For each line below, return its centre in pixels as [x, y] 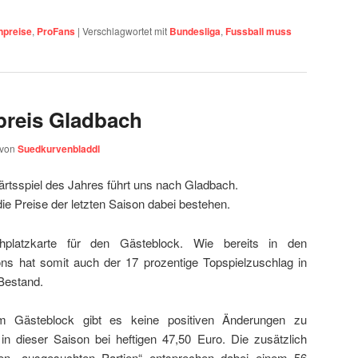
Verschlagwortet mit [125, 30]
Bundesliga [195, 31]
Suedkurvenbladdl [59, 149]
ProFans [56, 31]
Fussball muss [259, 31]
